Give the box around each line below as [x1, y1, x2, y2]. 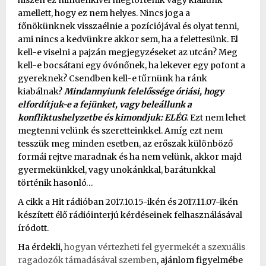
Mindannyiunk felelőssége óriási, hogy [64, 85, 224, 97]
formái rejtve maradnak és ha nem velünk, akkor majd [18, 151, 242, 162]
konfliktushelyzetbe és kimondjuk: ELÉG [18, 112, 186, 123]
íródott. [18, 222, 49, 233]
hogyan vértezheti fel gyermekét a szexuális [62, 241, 245, 252]
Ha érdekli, [18, 241, 62, 252]
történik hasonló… [18, 177, 93, 188]
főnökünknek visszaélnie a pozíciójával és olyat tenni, [18, 20, 239, 31]
